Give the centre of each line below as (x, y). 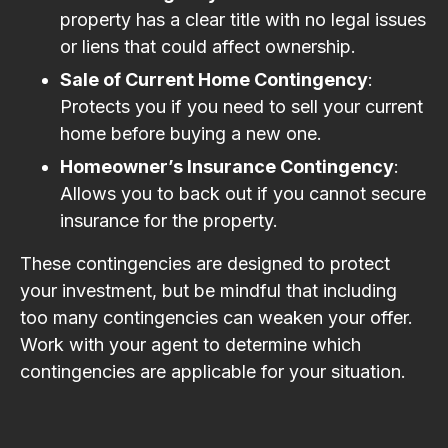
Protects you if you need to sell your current (241, 106)
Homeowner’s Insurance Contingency (227, 166)
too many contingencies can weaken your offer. (216, 317)
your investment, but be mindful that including (208, 290)
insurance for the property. (169, 220)
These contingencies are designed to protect (205, 263)
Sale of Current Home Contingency (214, 79)
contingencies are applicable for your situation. (213, 371)
